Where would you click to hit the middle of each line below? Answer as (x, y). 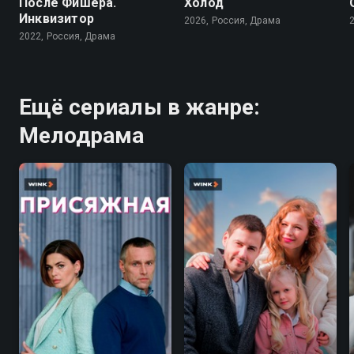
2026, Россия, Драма (232, 20)
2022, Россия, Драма (67, 36)
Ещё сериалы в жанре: (139, 107)
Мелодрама (82, 135)
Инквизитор (56, 18)
